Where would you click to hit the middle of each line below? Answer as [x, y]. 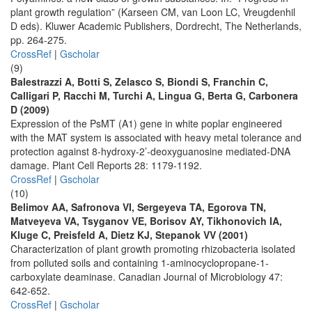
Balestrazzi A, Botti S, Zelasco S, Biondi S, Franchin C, [139, 81]
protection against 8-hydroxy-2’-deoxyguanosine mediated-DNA [150, 151]
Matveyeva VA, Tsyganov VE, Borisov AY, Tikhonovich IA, [146, 221]
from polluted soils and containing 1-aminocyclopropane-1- [140, 263]
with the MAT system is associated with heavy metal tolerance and [156, 137]
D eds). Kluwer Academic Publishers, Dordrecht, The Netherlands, [156, 26]
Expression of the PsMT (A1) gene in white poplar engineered [146, 123]
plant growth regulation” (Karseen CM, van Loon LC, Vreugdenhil [153, 12]
